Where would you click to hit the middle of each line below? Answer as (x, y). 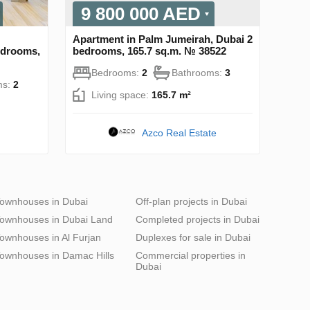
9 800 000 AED (141, 13)
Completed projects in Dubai (198, 219)
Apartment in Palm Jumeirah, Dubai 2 (163, 39)
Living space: (121, 94)
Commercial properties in (191, 255)
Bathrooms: (198, 72)
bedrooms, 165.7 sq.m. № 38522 (149, 51)
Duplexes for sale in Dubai (193, 237)
